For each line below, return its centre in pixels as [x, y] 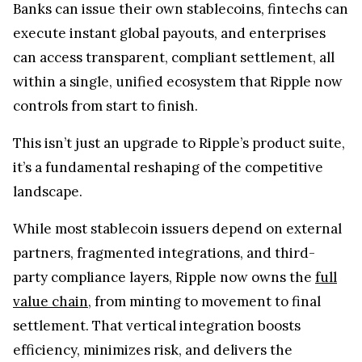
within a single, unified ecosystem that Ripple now [178, 73]
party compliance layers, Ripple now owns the [164, 269]
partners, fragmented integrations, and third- [164, 244]
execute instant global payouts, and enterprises [169, 25]
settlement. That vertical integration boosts [157, 317]
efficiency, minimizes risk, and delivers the [153, 341]
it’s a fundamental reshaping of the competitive [168, 159]
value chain [51, 293]
